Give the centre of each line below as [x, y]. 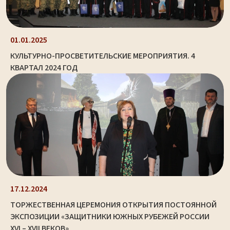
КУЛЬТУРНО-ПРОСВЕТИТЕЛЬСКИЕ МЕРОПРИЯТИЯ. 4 [103, 56]
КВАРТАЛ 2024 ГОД [44, 68]
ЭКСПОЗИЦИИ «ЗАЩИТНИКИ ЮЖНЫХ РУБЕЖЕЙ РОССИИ [110, 216]
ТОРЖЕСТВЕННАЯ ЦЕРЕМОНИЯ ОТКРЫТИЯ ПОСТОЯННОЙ [113, 205]
